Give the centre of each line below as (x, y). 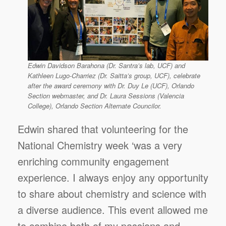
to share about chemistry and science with (112, 193)
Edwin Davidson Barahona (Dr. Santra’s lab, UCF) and (106, 65)
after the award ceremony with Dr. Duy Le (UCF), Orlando (111, 86)
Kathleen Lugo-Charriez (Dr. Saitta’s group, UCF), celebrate (114, 75)
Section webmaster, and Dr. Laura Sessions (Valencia (106, 96)
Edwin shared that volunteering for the (103, 129)
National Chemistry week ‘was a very (100, 145)
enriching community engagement (93, 161)
